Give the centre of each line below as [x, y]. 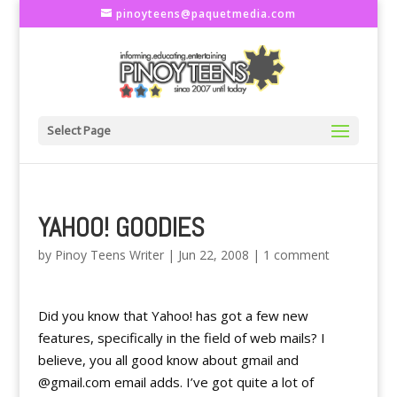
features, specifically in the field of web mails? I [181, 338]
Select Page [78, 131]
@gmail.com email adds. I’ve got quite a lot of [175, 382]
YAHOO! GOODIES [121, 228]
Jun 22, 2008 [213, 255]
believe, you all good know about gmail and [168, 360]
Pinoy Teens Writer [109, 255]
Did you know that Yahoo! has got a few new [173, 315]
